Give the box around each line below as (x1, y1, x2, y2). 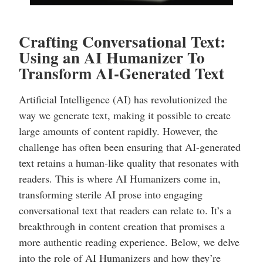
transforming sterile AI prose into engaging (19, 187, 203, 202)
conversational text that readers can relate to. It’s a (19, 203, 231, 218)
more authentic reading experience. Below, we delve (19, 235, 240, 249)
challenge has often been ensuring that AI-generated (19, 140, 241, 154)
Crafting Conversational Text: (19, 30, 225, 53)
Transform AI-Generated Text (19, 62, 224, 85)
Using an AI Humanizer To (19, 46, 205, 69)
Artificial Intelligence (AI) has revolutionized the (19, 92, 227, 107)
